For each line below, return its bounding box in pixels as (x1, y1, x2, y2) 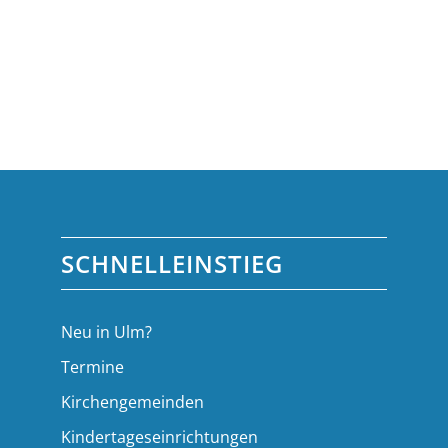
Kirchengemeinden (61, 390, 205, 413)
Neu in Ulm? (61, 320, 153, 343)
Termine (61, 355, 125, 378)
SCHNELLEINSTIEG (61, 246, 284, 280)
